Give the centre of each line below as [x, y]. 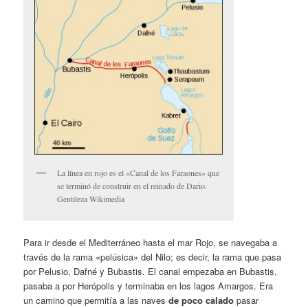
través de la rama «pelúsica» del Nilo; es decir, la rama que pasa [153, 256]
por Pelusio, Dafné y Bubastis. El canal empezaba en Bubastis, [151, 271]
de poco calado [200, 300]
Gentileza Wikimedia [91, 199]
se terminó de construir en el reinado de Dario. [132, 186]
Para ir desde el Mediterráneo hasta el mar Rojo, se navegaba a [151, 242]
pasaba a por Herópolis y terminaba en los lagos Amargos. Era [148, 285]
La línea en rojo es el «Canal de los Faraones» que [139, 173]
